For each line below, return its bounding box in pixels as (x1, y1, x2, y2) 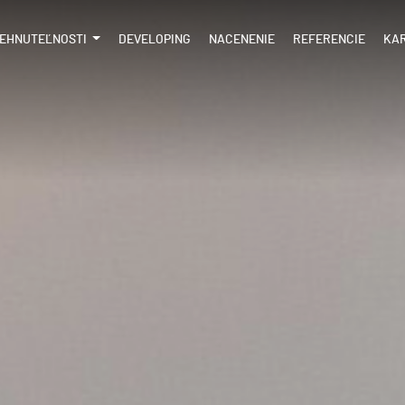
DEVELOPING (118, 33, 191, 47)
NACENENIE (209, 33, 275, 47)
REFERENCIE (293, 33, 365, 47)
